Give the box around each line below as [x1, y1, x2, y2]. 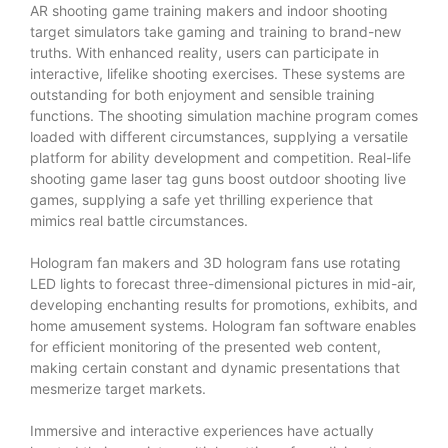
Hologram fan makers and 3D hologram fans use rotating [30, 253, 401, 271]
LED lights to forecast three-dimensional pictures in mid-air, [30, 274, 416, 292]
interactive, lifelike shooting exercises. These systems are [30, 64, 405, 82]
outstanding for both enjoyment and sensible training [30, 85, 375, 103]
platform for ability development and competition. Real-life [30, 148, 411, 166]
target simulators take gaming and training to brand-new [30, 22, 401, 40]
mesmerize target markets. [30, 379, 206, 397]
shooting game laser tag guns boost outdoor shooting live [30, 169, 406, 187]
